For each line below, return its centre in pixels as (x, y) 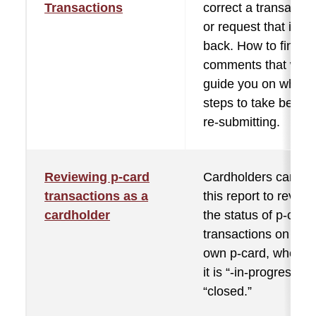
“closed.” (227, 291)
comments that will (255, 65)
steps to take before (259, 103)
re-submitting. (242, 122)
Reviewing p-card (97, 177)
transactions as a (96, 196)
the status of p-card (257, 215)
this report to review (259, 196)
